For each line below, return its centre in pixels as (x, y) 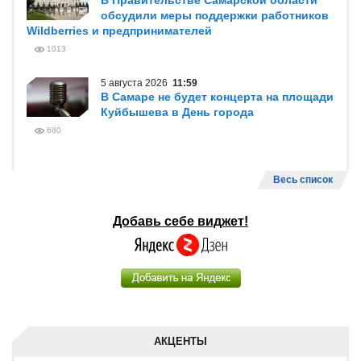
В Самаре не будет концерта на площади (217, 97)
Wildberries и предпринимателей (119, 31)
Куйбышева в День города (177, 112)
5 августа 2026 (137, 83)
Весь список (303, 180)
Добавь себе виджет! (180, 221)
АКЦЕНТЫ (180, 341)
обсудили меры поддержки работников (215, 15)
